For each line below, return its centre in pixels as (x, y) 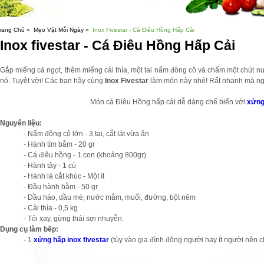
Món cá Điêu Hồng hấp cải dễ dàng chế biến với (169, 102)
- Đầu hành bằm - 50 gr (61, 187)
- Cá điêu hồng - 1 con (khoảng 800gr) (85, 155)
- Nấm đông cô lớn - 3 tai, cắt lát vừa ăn (86, 134)
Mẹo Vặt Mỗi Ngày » (61, 30)
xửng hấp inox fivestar (71, 240)
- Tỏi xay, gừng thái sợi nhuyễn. (74, 219)
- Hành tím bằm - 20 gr (59, 144)
